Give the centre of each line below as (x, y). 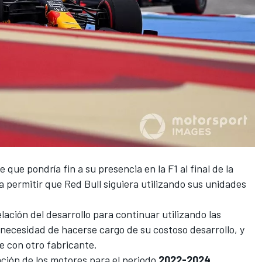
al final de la (206, 168)
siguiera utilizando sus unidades (174, 183)
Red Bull (83, 183)
